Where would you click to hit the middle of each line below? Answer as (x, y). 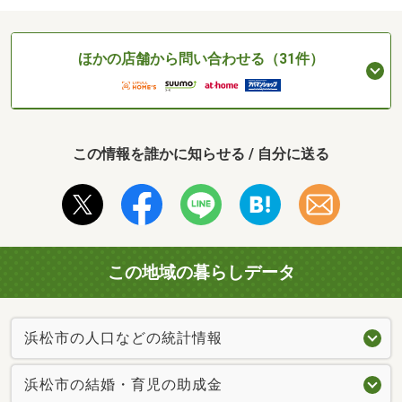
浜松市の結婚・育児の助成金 (123, 385)
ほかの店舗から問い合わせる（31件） (201, 59)
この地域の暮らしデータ (201, 272)
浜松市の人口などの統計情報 (123, 338)
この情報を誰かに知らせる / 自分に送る (201, 153)
